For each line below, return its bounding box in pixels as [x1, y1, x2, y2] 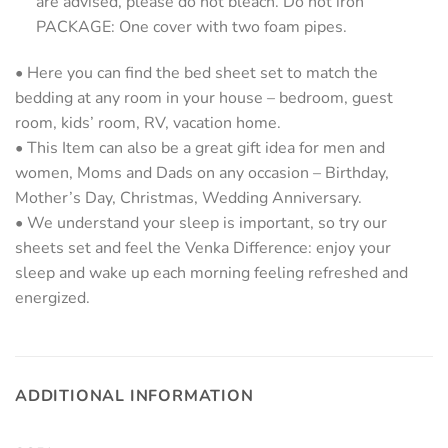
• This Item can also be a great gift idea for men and [15, 136, 385, 159]
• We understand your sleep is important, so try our [15, 211, 387, 234]
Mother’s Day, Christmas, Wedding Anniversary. [15, 186, 362, 209]
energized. [15, 286, 90, 309]
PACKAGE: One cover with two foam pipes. [35, 16, 347, 39]
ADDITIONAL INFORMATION [15, 384, 254, 407]
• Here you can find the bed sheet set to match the [15, 61, 378, 84]
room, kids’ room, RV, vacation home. [15, 111, 281, 134]
